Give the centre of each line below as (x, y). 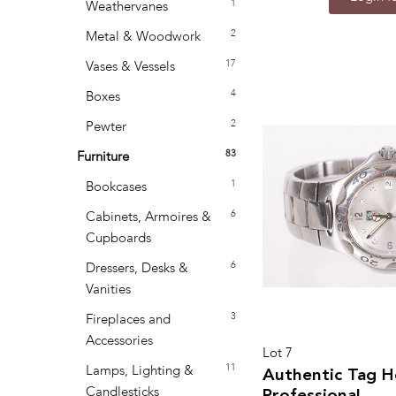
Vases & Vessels (130, 67)
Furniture (103, 157)
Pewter (106, 127)
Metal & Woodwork (143, 37)
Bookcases (116, 187)
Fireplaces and (128, 320)
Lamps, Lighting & (140, 371)
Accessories (119, 341)
